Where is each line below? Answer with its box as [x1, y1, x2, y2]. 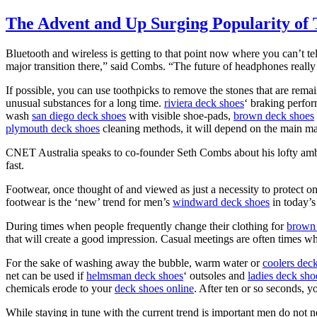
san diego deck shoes [32, 109, 126, 122]
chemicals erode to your [6, 282, 115, 294]
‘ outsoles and [183, 269, 248, 282]
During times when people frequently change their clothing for [6, 219, 287, 232]
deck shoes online [115, 282, 194, 294]
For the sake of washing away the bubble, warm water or [6, 256, 263, 269]
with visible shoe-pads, [126, 109, 234, 122]
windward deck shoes [173, 195, 270, 208]
